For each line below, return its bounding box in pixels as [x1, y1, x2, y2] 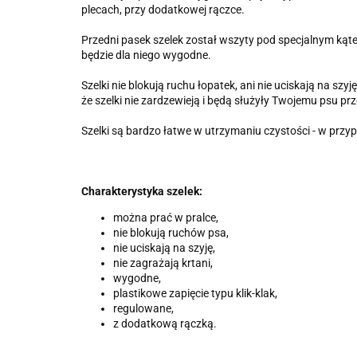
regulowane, [113, 302, 174, 316]
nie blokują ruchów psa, [113, 226, 229, 240]
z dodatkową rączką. [113, 317, 217, 331]
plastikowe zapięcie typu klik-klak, [113, 287, 277, 300]
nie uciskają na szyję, [113, 241, 215, 255]
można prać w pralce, [113, 211, 218, 225]
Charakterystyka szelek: [81, 185, 202, 198]
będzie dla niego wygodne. [81, 49, 211, 62]
